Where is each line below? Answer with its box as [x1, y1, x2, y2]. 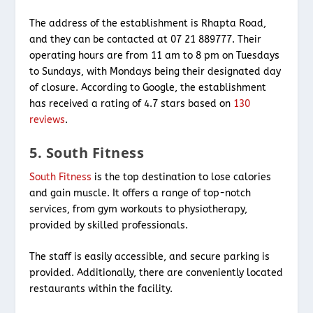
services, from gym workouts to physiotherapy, [29, 203, 248, 215]
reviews [29, 114, 66, 126]
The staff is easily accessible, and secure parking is [29, 251, 270, 263]
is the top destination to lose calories [92, 170, 272, 183]
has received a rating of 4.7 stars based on [29, 98, 234, 110]
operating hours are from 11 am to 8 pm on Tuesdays [29, 50, 280, 62]
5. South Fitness [29, 143, 145, 162]
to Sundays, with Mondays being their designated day [29, 66, 282, 78]
